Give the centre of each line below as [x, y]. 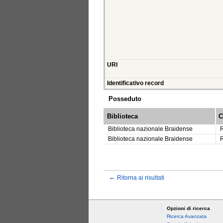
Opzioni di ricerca [188, 209]
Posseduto [125, 99]
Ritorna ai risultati [140, 177]
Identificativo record [135, 83]
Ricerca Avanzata [186, 217]
